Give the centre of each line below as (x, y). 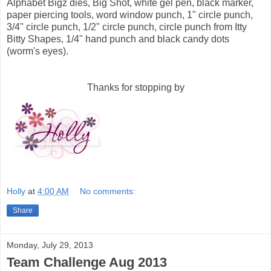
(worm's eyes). (38, 51)
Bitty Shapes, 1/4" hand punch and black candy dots (118, 39)
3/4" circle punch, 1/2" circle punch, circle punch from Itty (127, 27)
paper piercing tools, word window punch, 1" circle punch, (130, 15)
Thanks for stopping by (135, 87)
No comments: (108, 191)
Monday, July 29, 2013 (50, 245)
